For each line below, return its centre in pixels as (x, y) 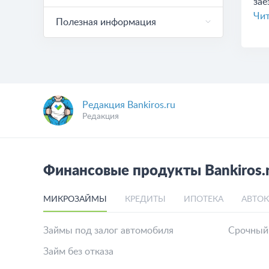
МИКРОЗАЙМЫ (75, 199)
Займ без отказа (78, 252)
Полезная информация (106, 22)
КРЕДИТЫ (145, 199)
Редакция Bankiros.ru (129, 105)
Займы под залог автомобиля (108, 231)
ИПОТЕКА (204, 199)
